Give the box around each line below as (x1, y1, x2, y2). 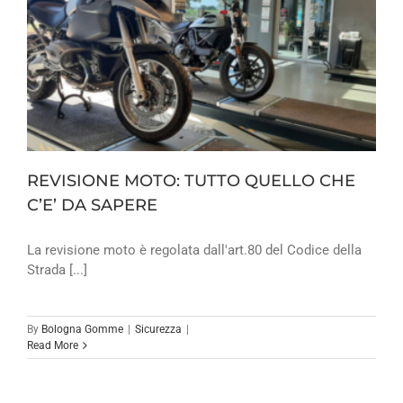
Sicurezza (135, 322, 182, 336)
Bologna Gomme (41, 322, 123, 336)
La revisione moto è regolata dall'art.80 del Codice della (27, 241, 362, 258)
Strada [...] (27, 261, 87, 278)
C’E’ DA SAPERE (27, 194, 157, 215)
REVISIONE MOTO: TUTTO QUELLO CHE (27, 170, 355, 191)
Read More (27, 338, 78, 352)
